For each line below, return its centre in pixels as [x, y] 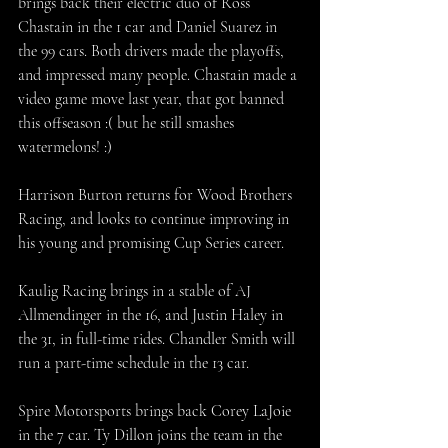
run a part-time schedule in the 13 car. [135, 363]
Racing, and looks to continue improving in [155, 219]
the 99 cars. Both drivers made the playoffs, [153, 51]
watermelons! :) [65, 147]
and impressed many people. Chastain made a [159, 75]
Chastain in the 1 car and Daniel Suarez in [149, 27]
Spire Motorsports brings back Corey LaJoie [156, 411]
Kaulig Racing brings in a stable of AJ [136, 291]
